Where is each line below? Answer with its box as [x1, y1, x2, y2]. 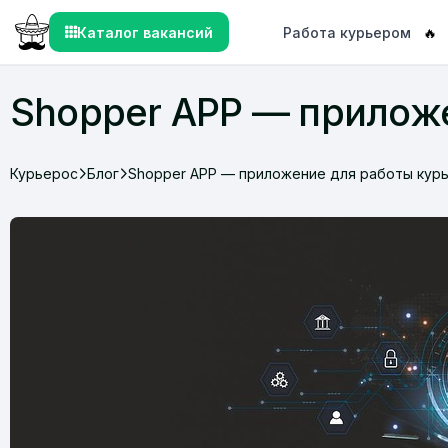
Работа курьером [283, 23, 412, 41]
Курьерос [10, 164, 78, 182]
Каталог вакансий [76, 23, 213, 41]
